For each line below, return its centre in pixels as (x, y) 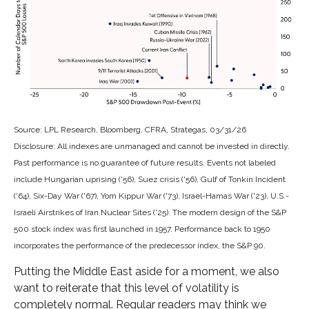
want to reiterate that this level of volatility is (127, 288)
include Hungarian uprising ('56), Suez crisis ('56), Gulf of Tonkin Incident (150, 180)
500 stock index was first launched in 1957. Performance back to (133, 229)
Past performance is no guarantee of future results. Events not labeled (145, 163)
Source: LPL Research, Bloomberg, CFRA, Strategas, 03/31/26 (130, 130)
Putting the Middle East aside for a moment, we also (147, 272)
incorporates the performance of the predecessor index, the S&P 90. (140, 246)
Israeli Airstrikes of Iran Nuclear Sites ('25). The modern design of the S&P (150, 213)
